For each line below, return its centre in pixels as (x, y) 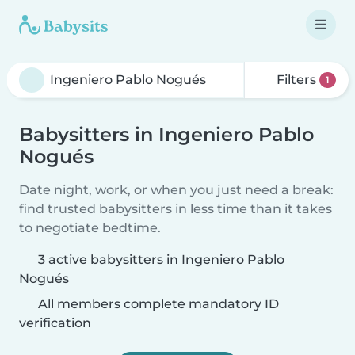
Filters (297, 80)
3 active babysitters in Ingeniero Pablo (161, 260)
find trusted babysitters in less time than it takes (176, 209)
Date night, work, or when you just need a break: (176, 190)
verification (55, 323)
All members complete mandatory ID (157, 304)
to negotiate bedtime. (90, 228)
